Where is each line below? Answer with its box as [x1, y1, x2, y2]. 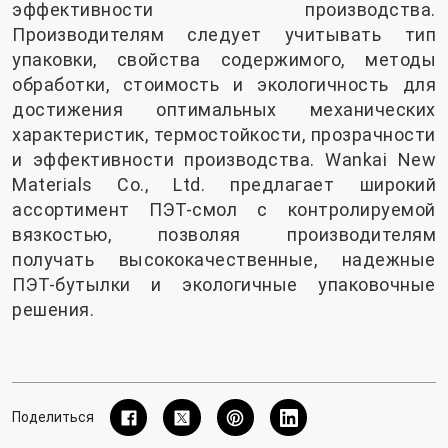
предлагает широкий [230, 174, 436, 196]
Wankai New [325, 149, 436, 171]
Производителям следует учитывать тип [12, 24, 436, 46]
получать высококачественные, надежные [12, 249, 436, 271]
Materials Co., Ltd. [12, 174, 230, 196]
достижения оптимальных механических [12, 99, 436, 121]
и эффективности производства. [12, 149, 325, 171]
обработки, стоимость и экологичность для [12, 74, 436, 96]
